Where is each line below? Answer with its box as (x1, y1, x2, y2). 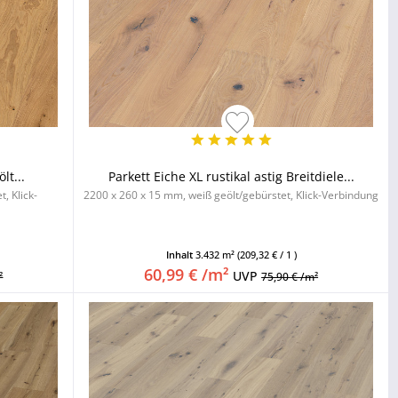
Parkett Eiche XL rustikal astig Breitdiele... (107, 168, 354, 185)
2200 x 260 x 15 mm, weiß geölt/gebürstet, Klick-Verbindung (84, 187, 379, 203)
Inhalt (165, 248, 195, 261)
